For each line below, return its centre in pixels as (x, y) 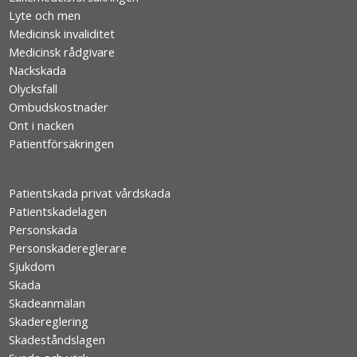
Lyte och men (45, 16)
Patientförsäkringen (62, 144)
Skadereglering (49, 322)
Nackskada (38, 71)
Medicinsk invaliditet (62, 34)
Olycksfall (33, 89)
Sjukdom (32, 267)
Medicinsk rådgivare (62, 52)
